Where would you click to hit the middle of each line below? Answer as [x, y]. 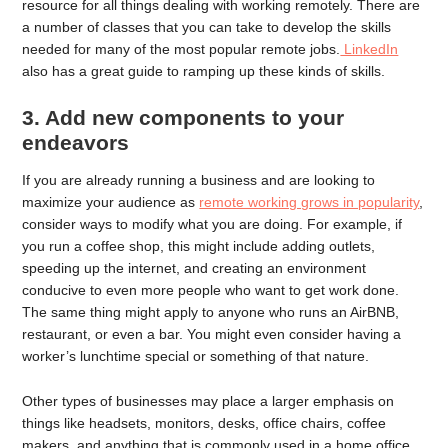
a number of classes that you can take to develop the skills [207, 27]
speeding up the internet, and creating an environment [194, 267]
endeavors [76, 142]
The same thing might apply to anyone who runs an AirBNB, [211, 311]
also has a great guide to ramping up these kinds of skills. [204, 71]
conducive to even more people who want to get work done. [211, 289]
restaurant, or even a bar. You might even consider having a [212, 333]
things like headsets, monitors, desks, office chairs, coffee [204, 422]
